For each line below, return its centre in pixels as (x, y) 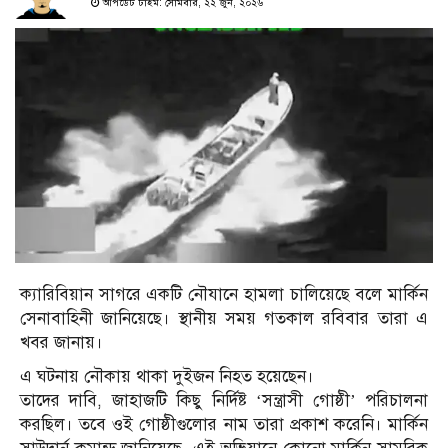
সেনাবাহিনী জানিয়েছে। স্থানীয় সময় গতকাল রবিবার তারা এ (224, 319)
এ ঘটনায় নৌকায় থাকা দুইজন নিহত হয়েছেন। (167, 377)
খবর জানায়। (61, 343)
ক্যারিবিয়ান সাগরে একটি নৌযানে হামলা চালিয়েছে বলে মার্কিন (224, 295)
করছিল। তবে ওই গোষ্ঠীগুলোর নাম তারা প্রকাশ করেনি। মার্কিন (224, 425)
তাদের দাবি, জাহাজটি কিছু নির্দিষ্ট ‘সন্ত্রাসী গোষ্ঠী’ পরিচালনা (224, 401)
